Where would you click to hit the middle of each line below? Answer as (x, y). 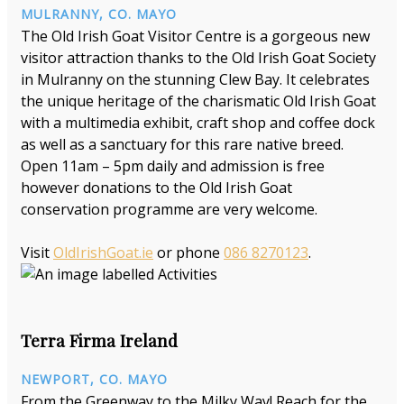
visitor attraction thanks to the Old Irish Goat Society (198, 57)
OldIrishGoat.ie (103, 252)
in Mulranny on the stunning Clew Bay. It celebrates (195, 79)
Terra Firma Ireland (99, 341)
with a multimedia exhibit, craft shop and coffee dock (198, 122)
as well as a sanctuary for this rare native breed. (182, 144)
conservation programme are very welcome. (169, 209)
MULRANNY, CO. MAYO (99, 14)
